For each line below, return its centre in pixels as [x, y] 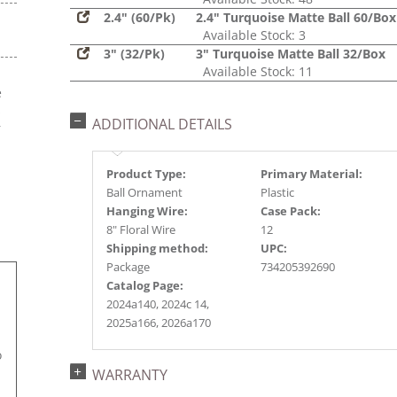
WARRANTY [130, 375]
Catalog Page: [145, 285]
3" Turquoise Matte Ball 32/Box [291, 54]
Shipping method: [157, 248]
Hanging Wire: [147, 211]
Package [128, 267]
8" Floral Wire [141, 230]
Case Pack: [291, 211]
